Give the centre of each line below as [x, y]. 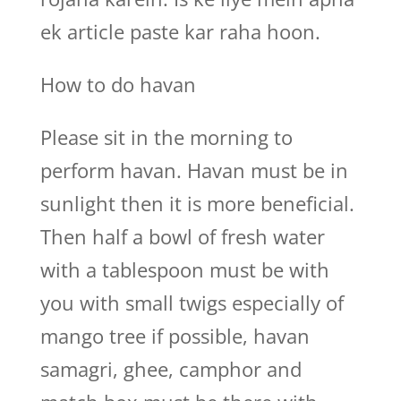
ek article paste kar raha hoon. [180, 31]
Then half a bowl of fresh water [182, 236]
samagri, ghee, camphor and [171, 369]
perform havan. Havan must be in [194, 170]
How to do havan [118, 84]
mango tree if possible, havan [175, 336]
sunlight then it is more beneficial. [197, 203]
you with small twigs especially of [192, 303]
